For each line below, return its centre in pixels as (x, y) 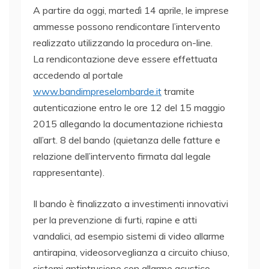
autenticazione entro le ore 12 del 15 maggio (129, 107)
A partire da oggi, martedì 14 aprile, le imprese (131, 10)
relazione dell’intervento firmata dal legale (122, 156)
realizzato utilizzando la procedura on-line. (123, 42)
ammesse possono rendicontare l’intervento (127, 26)
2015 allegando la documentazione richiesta (128, 123)
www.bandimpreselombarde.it (97, 91)
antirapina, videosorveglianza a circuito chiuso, (131, 252)
